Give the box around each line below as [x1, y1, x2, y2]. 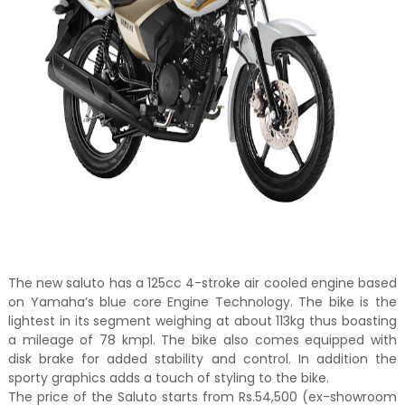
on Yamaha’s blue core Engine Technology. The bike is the [7, 293, 398, 312]
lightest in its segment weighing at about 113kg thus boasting [7, 312, 398, 331]
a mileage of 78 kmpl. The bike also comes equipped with [7, 331, 398, 350]
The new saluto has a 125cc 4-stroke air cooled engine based [7, 274, 398, 293]
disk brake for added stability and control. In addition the [7, 350, 398, 369]
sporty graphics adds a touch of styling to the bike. [7, 369, 333, 388]
